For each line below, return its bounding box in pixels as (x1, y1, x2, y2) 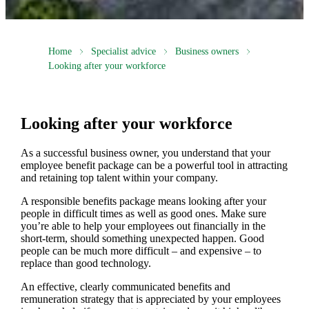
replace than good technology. (20, 257, 151, 269)
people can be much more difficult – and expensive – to (20, 244, 261, 257)
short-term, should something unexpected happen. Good (20, 232, 264, 244)
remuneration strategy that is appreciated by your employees (20, 292, 281, 305)
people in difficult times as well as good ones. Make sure (20, 207, 266, 219)
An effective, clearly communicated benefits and (20, 280, 230, 292)
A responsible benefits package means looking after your (20, 195, 266, 207)
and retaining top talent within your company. (20, 171, 218, 183)
